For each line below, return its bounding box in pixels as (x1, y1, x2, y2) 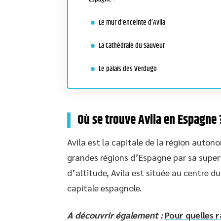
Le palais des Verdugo (99, 63, 157, 74)
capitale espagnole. (67, 182, 142, 193)
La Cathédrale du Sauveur (99, 40, 165, 51)
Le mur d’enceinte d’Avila (99, 17, 165, 28)
